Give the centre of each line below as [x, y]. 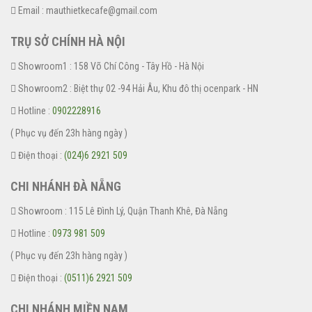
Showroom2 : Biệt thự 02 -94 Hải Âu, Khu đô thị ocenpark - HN [137, 88]
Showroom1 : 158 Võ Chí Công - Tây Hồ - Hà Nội [110, 66]
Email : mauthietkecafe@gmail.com [87, 10]
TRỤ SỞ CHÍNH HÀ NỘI [68, 41]
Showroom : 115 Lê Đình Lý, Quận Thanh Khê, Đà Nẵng [122, 211]
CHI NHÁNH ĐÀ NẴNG [66, 186]
